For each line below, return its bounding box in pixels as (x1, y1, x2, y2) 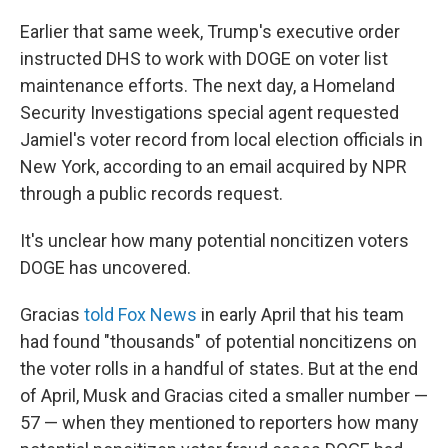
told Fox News (84, 304, 197, 325)
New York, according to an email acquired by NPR (20, 156, 407, 177)
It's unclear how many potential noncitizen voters (20, 230, 409, 251)
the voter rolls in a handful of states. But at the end (20, 358, 418, 379)
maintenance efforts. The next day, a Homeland (20, 75, 395, 96)
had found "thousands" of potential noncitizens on (20, 331, 417, 352)
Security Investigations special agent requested (20, 102, 399, 123)
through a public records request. (20, 183, 283, 204)
